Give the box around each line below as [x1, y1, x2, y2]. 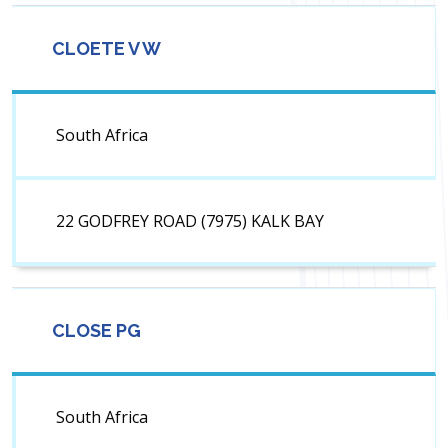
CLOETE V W [52, 38, 161, 60]
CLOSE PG [52, 320, 141, 342]
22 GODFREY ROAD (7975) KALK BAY [56, 210, 324, 233]
